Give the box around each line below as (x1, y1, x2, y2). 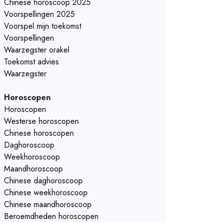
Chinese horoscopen (4, 127, 74, 139)
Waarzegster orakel (4, 44, 69, 55)
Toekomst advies (4, 56, 59, 67)
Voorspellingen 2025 (4, 8, 75, 20)
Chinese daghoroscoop (4, 175, 83, 186)
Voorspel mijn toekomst (4, 20, 81, 32)
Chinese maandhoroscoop (4, 199, 92, 210)
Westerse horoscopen (4, 115, 79, 127)
